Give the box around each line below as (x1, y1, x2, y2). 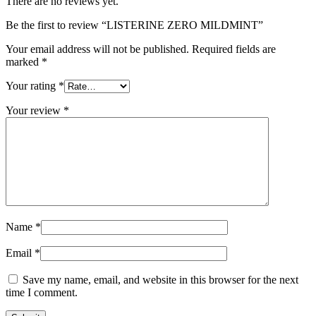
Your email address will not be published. (6, 42, 189, 55)
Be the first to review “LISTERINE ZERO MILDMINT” (6, 18, 263, 31)
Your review (6, 104, 63, 116)
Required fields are (192, 42, 276, 55)
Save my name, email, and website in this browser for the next (23, 273, 298, 286)
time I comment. (6, 286, 78, 298)
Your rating (6, 79, 59, 92)
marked (6, 55, 42, 68)
